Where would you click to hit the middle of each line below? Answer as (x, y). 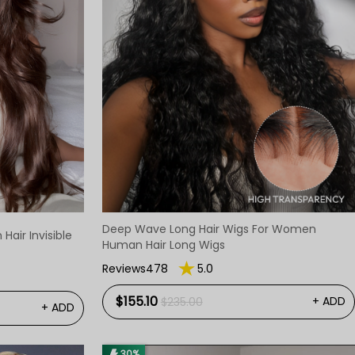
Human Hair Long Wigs (163, 244)
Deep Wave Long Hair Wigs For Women (209, 229)
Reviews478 (135, 268)
